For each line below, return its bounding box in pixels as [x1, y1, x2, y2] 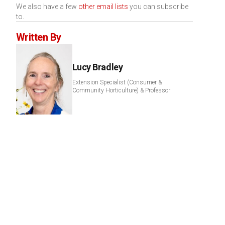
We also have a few [16, 3, 78, 11]
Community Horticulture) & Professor [72, 87, 170, 94]
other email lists [78, 3, 128, 11]
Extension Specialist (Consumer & [72, 79, 162, 86]
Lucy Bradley [72, 62, 123, 72]
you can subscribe [128, 3, 188, 11]
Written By [16, 31, 61, 43]
